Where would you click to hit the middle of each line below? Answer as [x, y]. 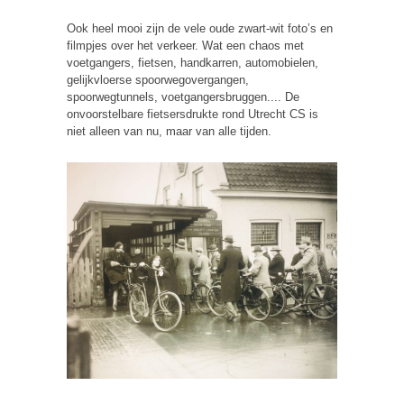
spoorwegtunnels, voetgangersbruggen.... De [183, 97]
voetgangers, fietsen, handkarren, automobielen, [193, 63]
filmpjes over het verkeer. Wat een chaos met [185, 46]
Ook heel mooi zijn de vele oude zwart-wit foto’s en [200, 29]
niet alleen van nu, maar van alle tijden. [169, 132]
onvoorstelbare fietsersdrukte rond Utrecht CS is [193, 115]
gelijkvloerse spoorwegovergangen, [158, 80]
